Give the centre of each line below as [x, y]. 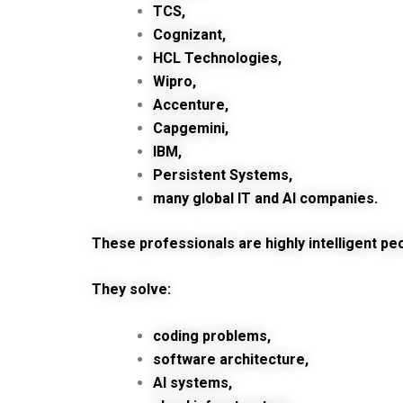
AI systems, [193, 382]
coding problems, [212, 336]
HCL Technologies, [217, 58]
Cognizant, [189, 34]
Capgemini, [191, 128]
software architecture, [231, 359]
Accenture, [191, 104]
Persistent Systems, [223, 175]
